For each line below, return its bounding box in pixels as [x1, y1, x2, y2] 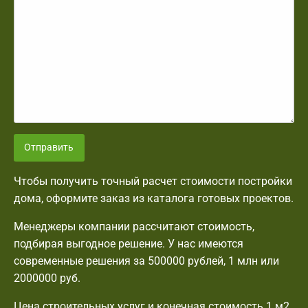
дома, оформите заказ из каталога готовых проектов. [14, 192, 294, 205]
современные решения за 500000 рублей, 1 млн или [14, 254, 279, 267]
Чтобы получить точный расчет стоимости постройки [14, 175, 292, 188]
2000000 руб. [14, 272, 80, 285]
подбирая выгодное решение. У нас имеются [14, 237, 243, 250]
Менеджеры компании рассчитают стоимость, [14, 220, 254, 233]
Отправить [24, 141, 74, 153]
